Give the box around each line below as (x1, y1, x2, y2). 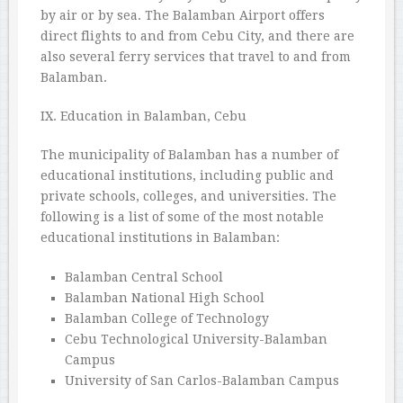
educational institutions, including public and (40, 168, 334, 184)
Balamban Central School (64, 270, 223, 285)
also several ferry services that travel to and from (40, 49, 351, 65)
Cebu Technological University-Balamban (64, 332, 327, 347)
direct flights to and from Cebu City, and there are (40, 29, 354, 44)
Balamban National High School (64, 291, 264, 306)
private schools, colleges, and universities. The (40, 189, 336, 204)
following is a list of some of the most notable (40, 210, 324, 225)
